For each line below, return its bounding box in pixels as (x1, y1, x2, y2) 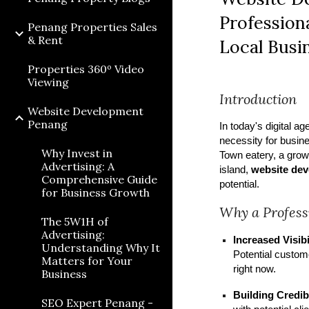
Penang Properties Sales (28, 20, 157, 34)
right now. (233, 263, 277, 275)
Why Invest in (41, 146, 112, 160)
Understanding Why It (41, 241, 160, 255)
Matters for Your (41, 254, 132, 268)
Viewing (28, 75, 69, 89)
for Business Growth (41, 186, 150, 199)
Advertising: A (41, 159, 114, 173)
